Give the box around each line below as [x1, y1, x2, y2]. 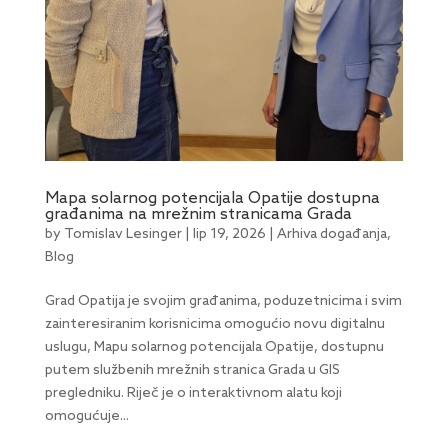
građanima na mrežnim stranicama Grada [44, 204, 352, 224]
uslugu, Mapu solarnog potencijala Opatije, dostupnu [44, 338, 384, 356]
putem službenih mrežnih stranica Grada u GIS [44, 361, 340, 379]
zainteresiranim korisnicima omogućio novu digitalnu [44, 315, 385, 333]
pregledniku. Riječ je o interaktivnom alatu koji [44, 384, 342, 402]
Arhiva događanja [276, 225, 387, 243]
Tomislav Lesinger [63, 225, 182, 243]
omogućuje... [44, 407, 129, 425]
